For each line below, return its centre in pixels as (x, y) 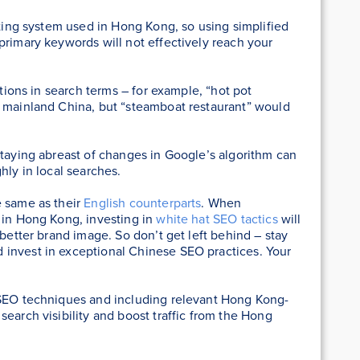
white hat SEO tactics (217, 219)
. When (221, 202)
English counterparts (143, 202)
